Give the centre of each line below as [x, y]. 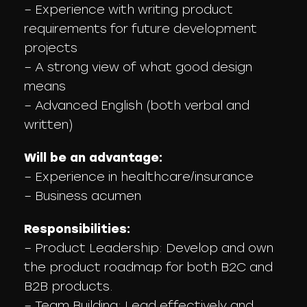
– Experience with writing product [128, 10]
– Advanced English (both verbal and [137, 106]
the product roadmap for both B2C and [148, 267]
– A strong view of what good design [138, 67]
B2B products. [69, 286]
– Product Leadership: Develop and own [149, 248]
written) [49, 125]
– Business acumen [83, 196]
